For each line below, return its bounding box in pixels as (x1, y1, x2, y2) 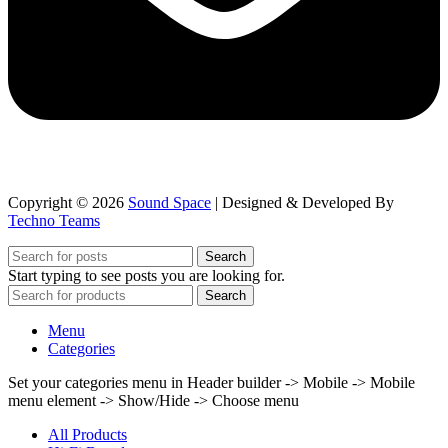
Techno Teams (8, 212, 100, 230)
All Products (48, 426, 127, 444)
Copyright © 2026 (8, 194, 128, 212)
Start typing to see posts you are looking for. (8, 267, 285, 285)
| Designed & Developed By (211, 194, 394, 212)
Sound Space (128, 194, 211, 212)
